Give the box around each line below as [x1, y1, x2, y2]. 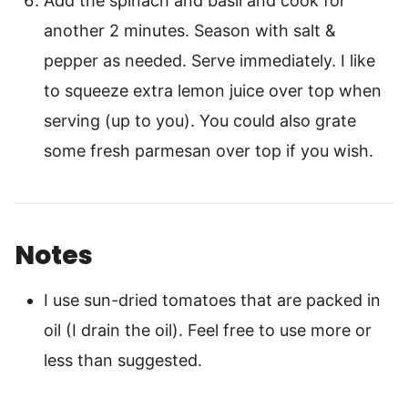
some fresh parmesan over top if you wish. [44, 141, 373, 161]
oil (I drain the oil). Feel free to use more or [44, 321, 372, 341]
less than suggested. [44, 351, 202, 371]
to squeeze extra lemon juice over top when [44, 81, 382, 101]
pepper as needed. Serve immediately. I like [44, 51, 375, 71]
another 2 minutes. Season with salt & [44, 21, 336, 41]
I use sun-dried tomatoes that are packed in [44, 291, 381, 311]
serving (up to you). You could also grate [44, 111, 356, 131]
